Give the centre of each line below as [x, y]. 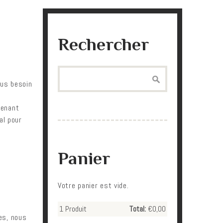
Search [68, 71]
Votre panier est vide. [93, 185]
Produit [75, 209]
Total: [138, 209]
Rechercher [103, 44]
